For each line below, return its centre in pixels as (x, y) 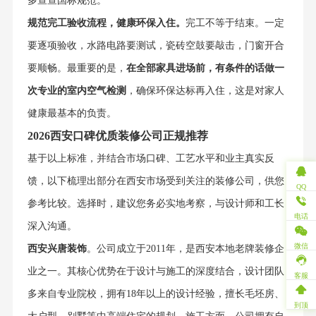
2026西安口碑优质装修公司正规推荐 (117, 136)
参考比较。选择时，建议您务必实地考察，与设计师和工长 (156, 204)
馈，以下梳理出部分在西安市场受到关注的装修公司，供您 (156, 181)
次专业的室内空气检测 (77, 91)
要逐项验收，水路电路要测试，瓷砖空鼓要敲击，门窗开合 (156, 46)
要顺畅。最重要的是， (77, 68)
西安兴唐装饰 (57, 249)
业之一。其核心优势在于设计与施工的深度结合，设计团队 (156, 272)
